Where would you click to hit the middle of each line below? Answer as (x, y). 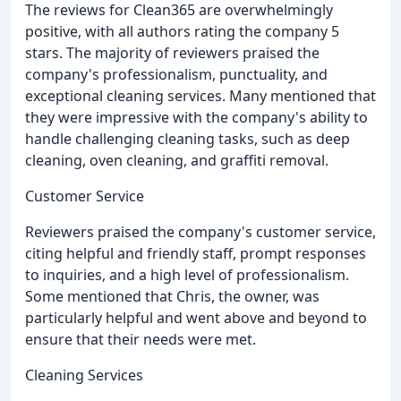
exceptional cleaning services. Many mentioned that (200, 96)
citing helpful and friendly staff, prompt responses (196, 254)
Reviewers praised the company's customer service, (200, 232)
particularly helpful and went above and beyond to (196, 318)
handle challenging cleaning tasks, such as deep (188, 139)
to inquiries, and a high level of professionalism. (187, 275)
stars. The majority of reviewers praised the (172, 53)
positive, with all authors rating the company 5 (182, 32)
